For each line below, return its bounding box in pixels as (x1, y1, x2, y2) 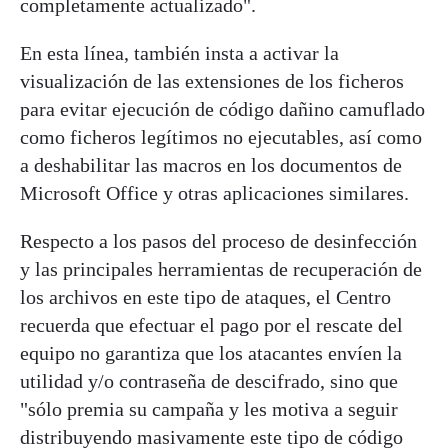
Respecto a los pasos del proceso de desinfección (20, 229, 417, 252)
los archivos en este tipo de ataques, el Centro (20, 285, 391, 308)
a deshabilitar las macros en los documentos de (20, 153, 402, 176)
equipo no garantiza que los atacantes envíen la (20, 341, 402, 364)
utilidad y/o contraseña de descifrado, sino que (20, 369, 398, 392)
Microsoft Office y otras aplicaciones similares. (20, 181, 409, 204)
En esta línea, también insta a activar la (20, 41, 339, 64)
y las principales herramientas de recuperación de (20, 257, 422, 280)
